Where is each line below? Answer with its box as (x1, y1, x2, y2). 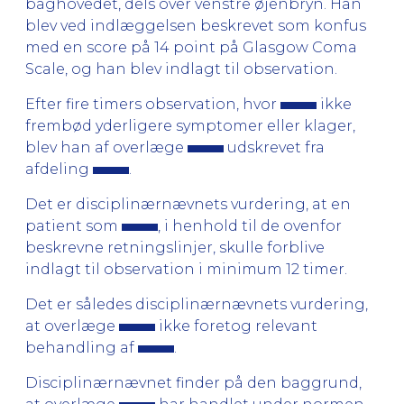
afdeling (25, 160, 93, 178)
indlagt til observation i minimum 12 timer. (25, 260, 347, 278)
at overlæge (25, 317, 119, 335)
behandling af (25, 338, 138, 356)
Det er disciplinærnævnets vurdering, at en (25, 195, 351, 213)
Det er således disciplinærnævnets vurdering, (25, 295, 368, 313)
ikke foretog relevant (155, 317, 317, 335)
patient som (25, 216, 122, 234)
